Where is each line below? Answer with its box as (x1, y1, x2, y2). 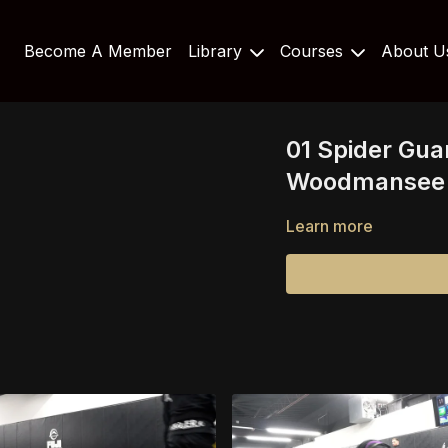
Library (188, 41, 248, 61)
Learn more (286, 216, 373, 236)
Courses (280, 41, 349, 61)
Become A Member (24, 41, 173, 61)
